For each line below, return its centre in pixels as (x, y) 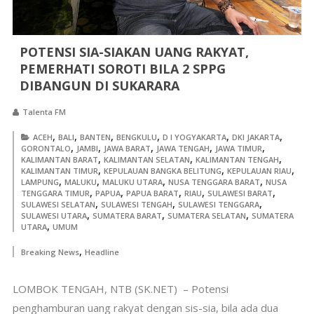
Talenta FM (44, 111)
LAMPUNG (40, 182)
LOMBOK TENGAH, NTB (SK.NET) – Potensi (120, 288)
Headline (102, 252)
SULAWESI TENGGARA (218, 204)
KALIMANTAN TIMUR (59, 170)
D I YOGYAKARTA (194, 137)
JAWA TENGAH (183, 148)
